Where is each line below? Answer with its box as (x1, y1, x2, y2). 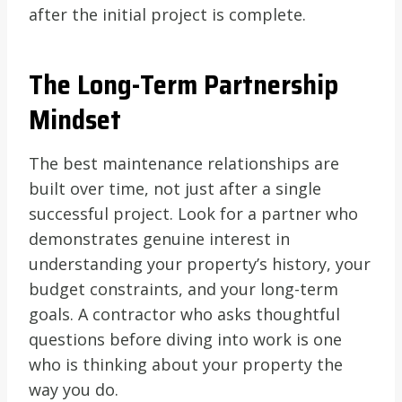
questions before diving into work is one (29, 328, 342, 350)
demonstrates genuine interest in (29, 227, 290, 249)
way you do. (29, 378, 118, 400)
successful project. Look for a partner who (29, 202, 358, 224)
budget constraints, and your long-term (29, 277, 338, 300)
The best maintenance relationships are (29, 152, 339, 174)
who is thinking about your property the (29, 353, 343, 375)
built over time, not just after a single (29, 177, 321, 199)
